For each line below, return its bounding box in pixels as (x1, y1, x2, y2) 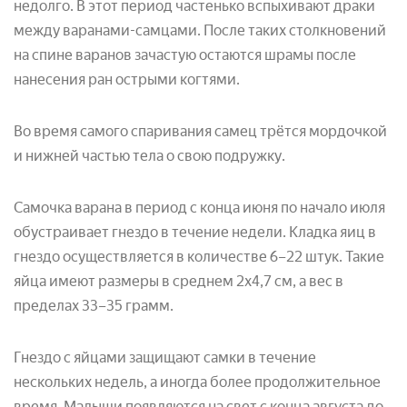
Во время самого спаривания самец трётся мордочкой (14, 122, 387, 140)
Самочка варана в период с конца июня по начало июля (14, 198, 385, 216)
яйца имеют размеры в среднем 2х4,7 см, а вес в (14, 272, 343, 290)
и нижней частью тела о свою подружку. (14, 146, 285, 164)
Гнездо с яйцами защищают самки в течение (14, 348, 316, 366)
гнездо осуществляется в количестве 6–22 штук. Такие (14, 247, 384, 265)
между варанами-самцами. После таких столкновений (14, 21, 386, 39)
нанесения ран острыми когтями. (14, 70, 240, 88)
